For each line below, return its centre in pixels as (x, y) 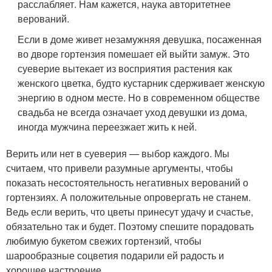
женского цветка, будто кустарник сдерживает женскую (141, 83)
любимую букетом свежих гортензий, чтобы (104, 241)
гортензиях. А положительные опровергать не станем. (128, 197)
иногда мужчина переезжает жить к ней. (107, 127)
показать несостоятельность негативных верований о (127, 182)
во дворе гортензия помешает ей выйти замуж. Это (134, 54)
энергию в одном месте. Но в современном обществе (139, 97)
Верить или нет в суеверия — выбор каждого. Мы (118, 153)
